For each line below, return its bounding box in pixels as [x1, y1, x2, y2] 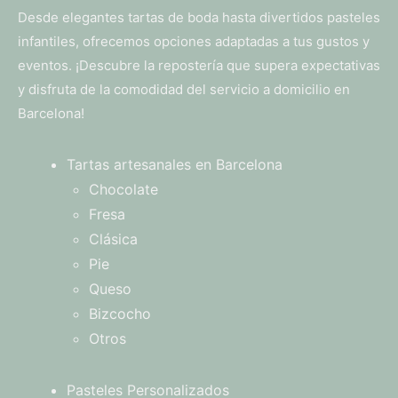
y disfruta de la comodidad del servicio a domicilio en [18, 81, 350, 99]
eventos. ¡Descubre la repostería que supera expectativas [18, 57, 380, 75]
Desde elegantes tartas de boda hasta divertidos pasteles [18, 9, 380, 27]
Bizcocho [89, 305, 151, 323]
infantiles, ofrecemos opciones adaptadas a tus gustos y [18, 33, 370, 51]
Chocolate [89, 180, 158, 199]
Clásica [89, 230, 138, 249]
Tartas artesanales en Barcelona [67, 155, 283, 174]
